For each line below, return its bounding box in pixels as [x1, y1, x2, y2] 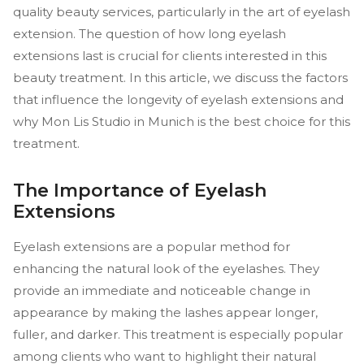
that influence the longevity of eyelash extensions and [13, 92, 344, 107]
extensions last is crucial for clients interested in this [13, 48, 327, 63]
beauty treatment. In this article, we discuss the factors [13, 70, 348, 85]
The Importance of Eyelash [13, 180, 266, 201]
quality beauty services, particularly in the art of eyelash [13, 4, 350, 19]
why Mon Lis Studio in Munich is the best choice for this [13, 114, 350, 129]
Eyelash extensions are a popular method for [13, 239, 290, 254]
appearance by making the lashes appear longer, [13, 305, 318, 320]
